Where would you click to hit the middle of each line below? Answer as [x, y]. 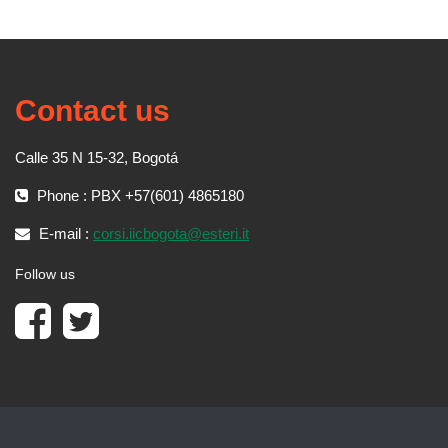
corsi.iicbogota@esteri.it [171, 234]
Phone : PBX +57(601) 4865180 [138, 196]
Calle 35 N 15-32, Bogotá [96, 158]
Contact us [92, 111]
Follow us [45, 274]
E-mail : [64, 234]
